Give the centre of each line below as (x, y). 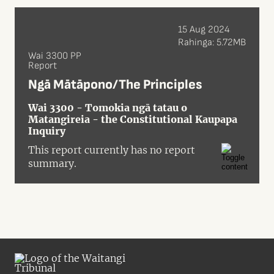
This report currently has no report (112, 150)
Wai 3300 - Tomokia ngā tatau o (108, 108)
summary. (52, 163)
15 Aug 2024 (204, 29)
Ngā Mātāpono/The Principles (115, 85)
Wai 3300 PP (55, 56)
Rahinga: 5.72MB (212, 42)
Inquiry (47, 131)
